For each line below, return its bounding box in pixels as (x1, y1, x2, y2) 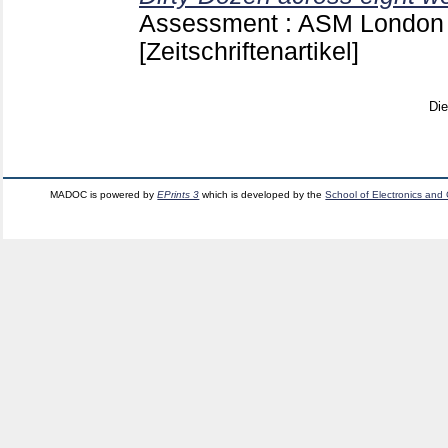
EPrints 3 (157, 188, 200, 200)
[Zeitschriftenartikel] (139, 37, 359, 65)
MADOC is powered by (50, 188, 158, 200)
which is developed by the (199, 188, 326, 200)
